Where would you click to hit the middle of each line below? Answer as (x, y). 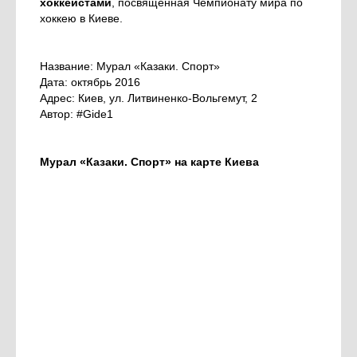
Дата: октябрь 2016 (90, 82)
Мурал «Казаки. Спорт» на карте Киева (149, 162)
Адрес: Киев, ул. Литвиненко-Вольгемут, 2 (149, 98)
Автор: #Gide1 (76, 114)
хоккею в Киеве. (81, 19)
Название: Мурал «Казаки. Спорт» (130, 67)
